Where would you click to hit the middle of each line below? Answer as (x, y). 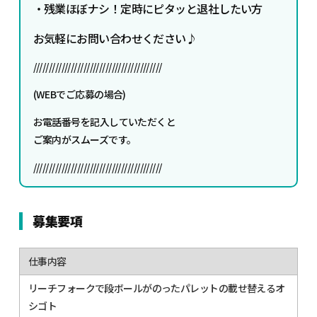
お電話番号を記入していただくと (104, 121)
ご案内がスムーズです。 (85, 139)
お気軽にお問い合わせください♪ (115, 38)
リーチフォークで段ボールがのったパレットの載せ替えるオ (156, 288)
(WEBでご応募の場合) (79, 94)
